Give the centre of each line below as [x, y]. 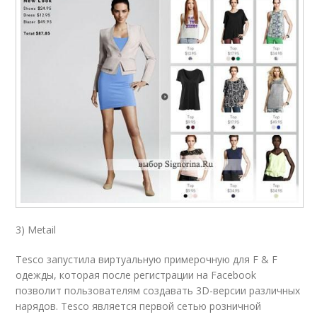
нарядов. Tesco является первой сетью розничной [139, 306]
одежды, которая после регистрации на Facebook [136, 275]
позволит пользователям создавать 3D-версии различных [158, 290]
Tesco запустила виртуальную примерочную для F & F [147, 259]
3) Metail [36, 229]
